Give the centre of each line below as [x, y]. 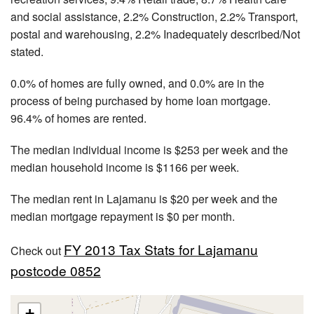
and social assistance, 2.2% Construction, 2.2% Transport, [154, 16]
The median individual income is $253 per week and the [149, 149]
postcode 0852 [56, 270]
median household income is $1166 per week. [125, 167]
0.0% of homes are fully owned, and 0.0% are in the [137, 83]
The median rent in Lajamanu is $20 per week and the [144, 198]
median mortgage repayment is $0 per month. [123, 216]
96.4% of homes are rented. [78, 118]
